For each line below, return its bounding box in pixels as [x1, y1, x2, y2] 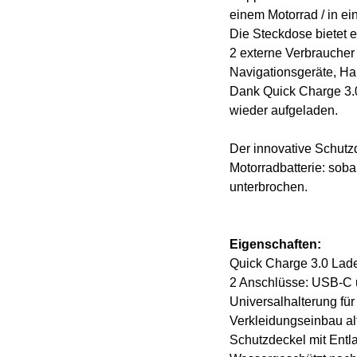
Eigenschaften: [229, 237, 321, 251]
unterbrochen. [229, 180, 308, 194]
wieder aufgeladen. [229, 104, 338, 117]
